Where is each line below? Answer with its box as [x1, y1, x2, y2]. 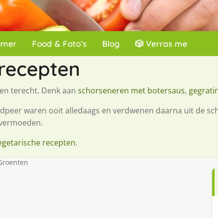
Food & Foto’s [32, 38, 87, 49]
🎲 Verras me [135, 38, 187, 49]
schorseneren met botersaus [78, 85, 185, 96]
